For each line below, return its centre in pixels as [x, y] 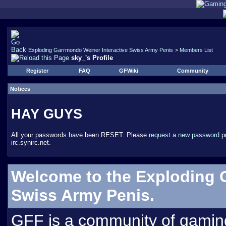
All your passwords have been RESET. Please [80, 135]
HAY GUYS [47, 114]
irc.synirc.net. [31, 142]
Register [37, 71]
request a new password [184, 135]
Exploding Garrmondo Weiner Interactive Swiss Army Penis [101, 50]
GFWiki [128, 71]
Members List [196, 50]
